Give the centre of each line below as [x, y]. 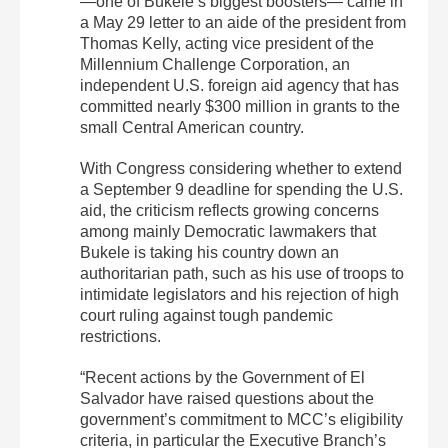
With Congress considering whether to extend [241, 168]
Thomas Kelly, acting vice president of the [227, 43]
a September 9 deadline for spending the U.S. [241, 189]
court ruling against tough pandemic [206, 315]
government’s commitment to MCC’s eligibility [241, 419]
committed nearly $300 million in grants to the [240, 106]
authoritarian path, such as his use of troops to [242, 273]
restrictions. [120, 336]
